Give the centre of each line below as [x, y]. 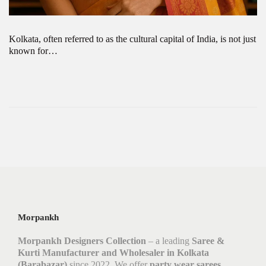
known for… [33, 51]
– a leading [169, 241]
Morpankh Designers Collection [82, 241]
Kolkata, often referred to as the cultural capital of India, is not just [132, 39]
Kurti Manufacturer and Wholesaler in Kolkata [113, 253]
